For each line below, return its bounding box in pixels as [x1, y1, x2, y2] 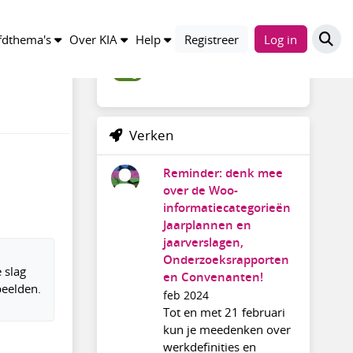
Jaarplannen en [162, 216, 251, 233]
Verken [128, 127, 173, 145]
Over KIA [69, 31, 117, 47]
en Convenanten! [162, 268, 263, 285]
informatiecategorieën [162, 199, 291, 216]
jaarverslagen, [162, 233, 243, 251]
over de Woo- [162, 181, 238, 199]
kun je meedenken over [162, 321, 291, 337]
